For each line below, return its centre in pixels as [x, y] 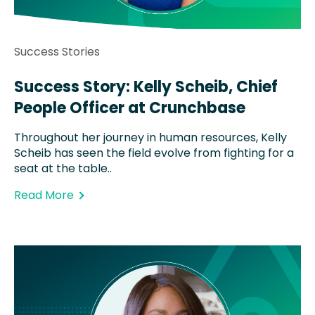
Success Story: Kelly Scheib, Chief [146, 86]
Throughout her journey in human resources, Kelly [150, 137]
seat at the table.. [63, 168]
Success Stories [57, 51]
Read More [44, 195]
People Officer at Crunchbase [130, 108]
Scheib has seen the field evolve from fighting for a [154, 153]
